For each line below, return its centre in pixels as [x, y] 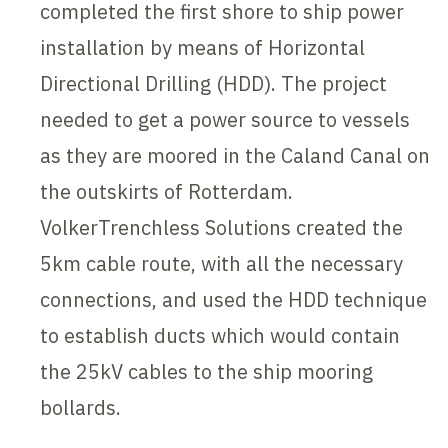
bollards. [81, 408]
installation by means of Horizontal [203, 48]
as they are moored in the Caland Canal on [235, 156]
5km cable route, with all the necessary [222, 264]
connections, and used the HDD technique [234, 300]
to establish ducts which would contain [220, 336]
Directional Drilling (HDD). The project [214, 84]
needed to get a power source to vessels [225, 120]
